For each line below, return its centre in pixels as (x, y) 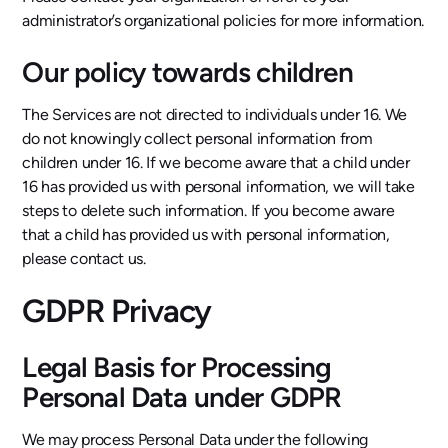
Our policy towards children (187, 72)
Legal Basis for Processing (177, 367)
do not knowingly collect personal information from (197, 139)
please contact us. (84, 259)
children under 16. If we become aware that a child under (216, 163)
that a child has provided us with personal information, (206, 235)
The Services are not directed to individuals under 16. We (215, 115)
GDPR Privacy (116, 311)
